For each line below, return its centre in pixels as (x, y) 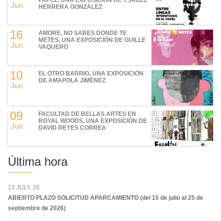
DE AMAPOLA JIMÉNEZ (72, 80)
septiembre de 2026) (37, 208)
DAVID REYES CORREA (73, 128)
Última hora (38, 161)
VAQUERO (54, 47)
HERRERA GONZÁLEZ (71, 7)
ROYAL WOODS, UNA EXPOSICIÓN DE (93, 121)
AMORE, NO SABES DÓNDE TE (83, 33)
